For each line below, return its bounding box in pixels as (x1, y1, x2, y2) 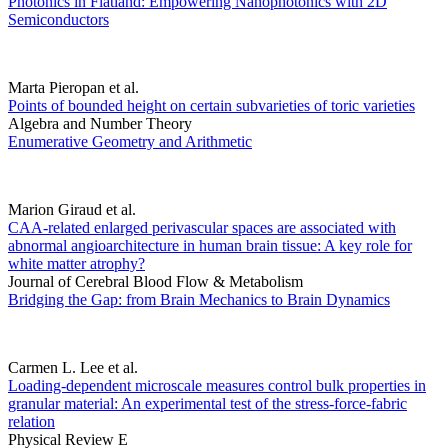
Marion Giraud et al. (8, 201, 136, 219)
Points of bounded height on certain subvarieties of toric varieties (8, 97, 415, 115)
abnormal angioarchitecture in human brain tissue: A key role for (8, 237, 412, 255)
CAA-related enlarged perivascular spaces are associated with (8, 219, 396, 237)
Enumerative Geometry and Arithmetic (8, 133, 252, 151)
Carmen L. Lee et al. (8, 359, 138, 377)
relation (8, 413, 55, 431)
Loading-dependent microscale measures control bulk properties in (8, 377, 426, 395)
